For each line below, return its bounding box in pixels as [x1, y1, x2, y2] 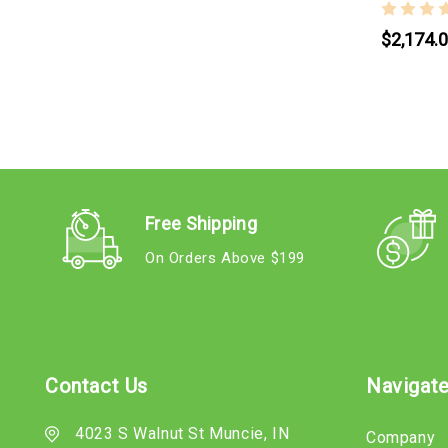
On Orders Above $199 [145, 248, 305, 267]
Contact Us [45, 373, 148, 398]
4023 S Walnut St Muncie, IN [75, 423, 290, 443]
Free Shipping [145, 212, 257, 234]
